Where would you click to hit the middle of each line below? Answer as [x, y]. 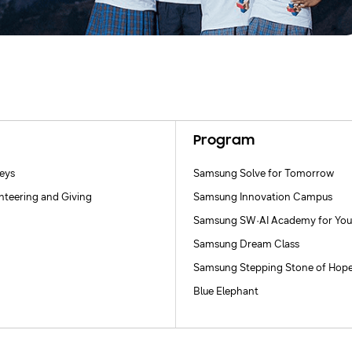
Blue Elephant [226, 292]
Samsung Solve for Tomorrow [264, 173]
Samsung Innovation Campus [263, 197]
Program [224, 141]
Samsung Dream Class [247, 245]
